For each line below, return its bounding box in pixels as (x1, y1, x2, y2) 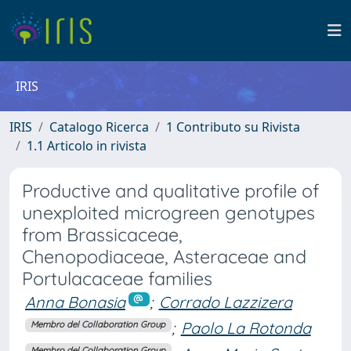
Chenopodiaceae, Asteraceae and (22, 245, 306, 268)
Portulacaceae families (22, 267, 212, 290)
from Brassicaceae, (22, 223, 183, 246)
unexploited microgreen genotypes (22, 201, 315, 224)
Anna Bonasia (25, 292, 125, 312)
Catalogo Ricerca (49, 118, 149, 136)
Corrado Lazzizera (158, 292, 292, 312)
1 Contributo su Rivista (166, 118, 300, 136)
